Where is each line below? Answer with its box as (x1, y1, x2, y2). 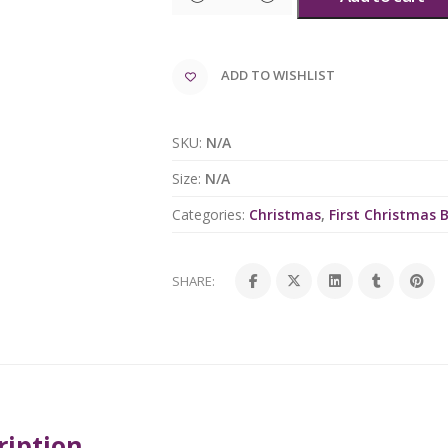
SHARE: (172, 271, 216, 290)
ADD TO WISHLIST (221, 66, 336, 85)
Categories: (172, 204, 246, 224)
